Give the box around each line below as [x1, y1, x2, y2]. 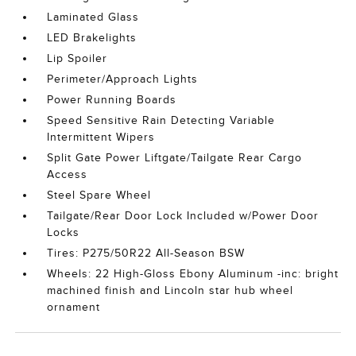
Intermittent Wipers [47, 131, 156, 143]
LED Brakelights [47, 32, 137, 44]
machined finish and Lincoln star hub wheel [47, 284, 294, 296]
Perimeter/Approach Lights [47, 73, 199, 85]
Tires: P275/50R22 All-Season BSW [47, 247, 246, 259]
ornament [47, 301, 101, 313]
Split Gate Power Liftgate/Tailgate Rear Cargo [47, 152, 303, 164]
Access [47, 168, 88, 180]
